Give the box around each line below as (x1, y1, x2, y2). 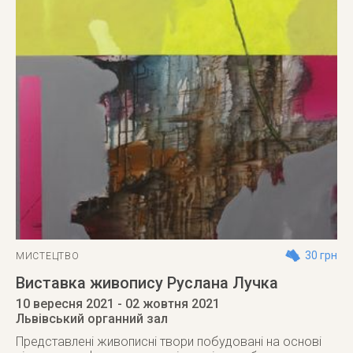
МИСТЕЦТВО (16, 251, 80, 262)
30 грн (305, 249, 337, 262)
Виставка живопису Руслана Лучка (16, 273, 278, 292)
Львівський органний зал (16, 311, 168, 326)
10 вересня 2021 (16, 296, 114, 311)
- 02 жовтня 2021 (114, 296, 220, 311)
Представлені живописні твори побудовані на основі (16, 334, 321, 349)
